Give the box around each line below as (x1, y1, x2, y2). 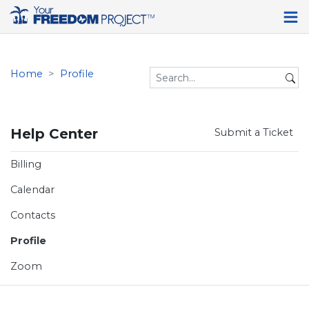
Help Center (10, 126, 98, 143)
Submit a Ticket (215, 126, 293, 139)
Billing (10, 158, 41, 171)
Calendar (10, 183, 54, 197)
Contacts (10, 209, 55, 222)
